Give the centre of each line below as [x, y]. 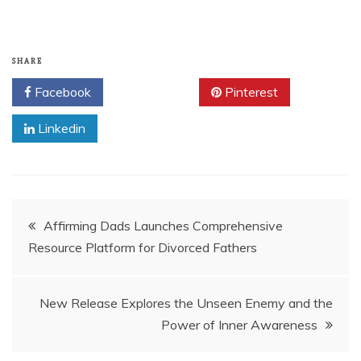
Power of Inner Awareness [239, 325]
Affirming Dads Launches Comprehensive [163, 226]
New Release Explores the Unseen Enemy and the [186, 303]
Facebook [61, 92]
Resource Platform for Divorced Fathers [143, 248]
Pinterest [250, 92]
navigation [66, 263]
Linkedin [60, 129]
